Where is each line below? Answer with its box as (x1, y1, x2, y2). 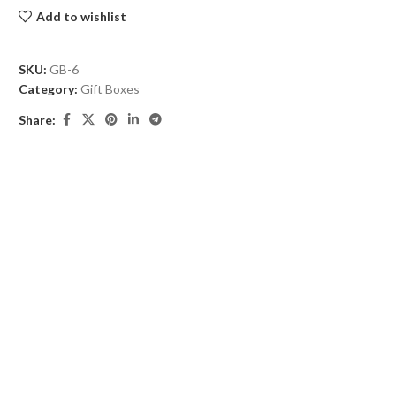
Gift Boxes (80, 81, 141, 97)
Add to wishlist (35, 9, 126, 25)
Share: (19, 111, 57, 127)
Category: (19, 81, 79, 97)
